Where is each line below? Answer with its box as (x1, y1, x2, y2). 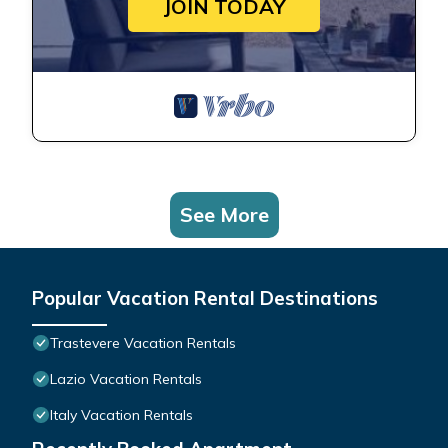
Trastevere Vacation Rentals (50, 334, 236, 353)
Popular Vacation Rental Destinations (32, 286, 378, 311)
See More (179, 202, 269, 228)
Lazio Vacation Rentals (50, 370, 202, 389)
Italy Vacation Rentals (50, 406, 193, 425)
